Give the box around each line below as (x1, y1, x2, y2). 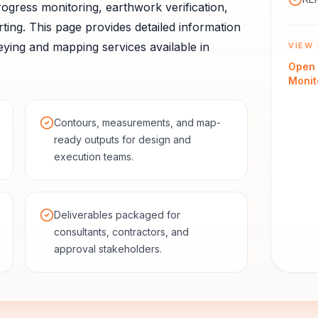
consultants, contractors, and (53, 226, 189, 238)
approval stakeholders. (53, 243, 162, 255)
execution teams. (53, 150, 133, 163)
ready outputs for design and (53, 133, 191, 146)
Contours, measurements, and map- (53, 116, 221, 128)
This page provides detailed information (26, 20, 241, 34)
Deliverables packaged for (53, 209, 180, 221)
